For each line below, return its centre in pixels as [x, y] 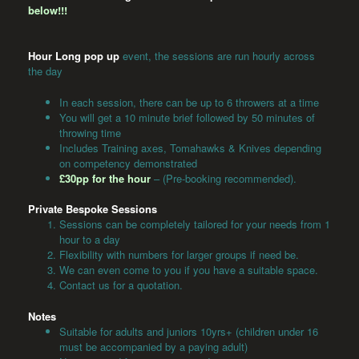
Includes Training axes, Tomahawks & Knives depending [190, 147]
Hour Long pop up [75, 56]
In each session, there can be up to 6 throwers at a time [189, 102]
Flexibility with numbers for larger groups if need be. [179, 255]
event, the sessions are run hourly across [219, 56]
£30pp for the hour [105, 178]
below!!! [48, 10]
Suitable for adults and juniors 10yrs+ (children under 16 [189, 331]
